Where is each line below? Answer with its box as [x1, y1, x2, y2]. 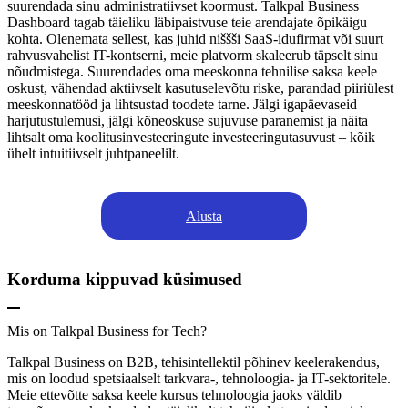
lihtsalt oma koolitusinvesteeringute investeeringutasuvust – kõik [7, 129, 375, 146]
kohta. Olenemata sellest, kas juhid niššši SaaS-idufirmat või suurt [7, 31, 383, 47]
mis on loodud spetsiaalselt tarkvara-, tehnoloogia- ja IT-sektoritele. [7, 370, 391, 386]
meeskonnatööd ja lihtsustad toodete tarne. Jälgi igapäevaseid [7, 97, 357, 113]
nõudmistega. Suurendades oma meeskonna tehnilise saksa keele [7, 64, 377, 80]
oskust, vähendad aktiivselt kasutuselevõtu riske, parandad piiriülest [7, 80, 393, 97]
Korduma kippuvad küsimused [7, 270, 242, 290]
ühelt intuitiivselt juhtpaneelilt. [7, 146, 179, 162]
